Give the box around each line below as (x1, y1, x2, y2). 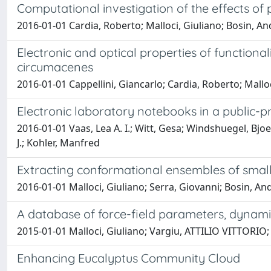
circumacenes (17, 59, 93, 74)
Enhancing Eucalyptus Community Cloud (17, 250, 240, 266)
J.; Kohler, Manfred (17, 136, 100, 149)
